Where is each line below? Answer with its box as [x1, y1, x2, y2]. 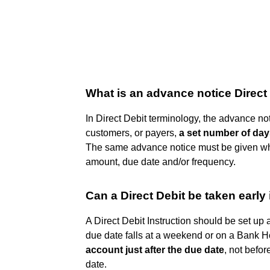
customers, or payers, [86, 127, 179, 138]
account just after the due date [86, 244, 224, 255]
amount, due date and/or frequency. [86, 156, 236, 167]
